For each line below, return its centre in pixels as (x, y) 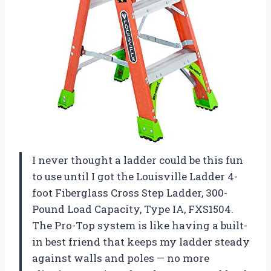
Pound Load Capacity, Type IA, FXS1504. (133, 209)
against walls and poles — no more (121, 258)
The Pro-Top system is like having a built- (140, 226)
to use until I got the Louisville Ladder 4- (135, 177)
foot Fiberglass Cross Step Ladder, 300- (130, 193)
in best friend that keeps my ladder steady (141, 242)
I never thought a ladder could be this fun (138, 160)
